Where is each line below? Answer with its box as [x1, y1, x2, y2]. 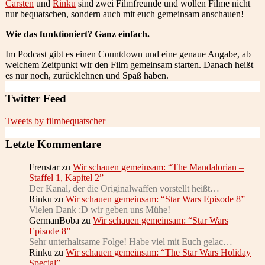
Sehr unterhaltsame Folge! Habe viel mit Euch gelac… [29, 236, 232, 247]
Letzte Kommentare [5, 138, 101, 151]
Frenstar [29, 161, 59, 172]
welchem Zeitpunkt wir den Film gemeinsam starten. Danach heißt [5, 60, 253, 70]
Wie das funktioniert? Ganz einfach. [5, 29, 150, 39]
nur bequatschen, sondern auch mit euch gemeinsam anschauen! [5, 9, 244, 19]
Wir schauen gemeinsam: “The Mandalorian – [73, 161, 244, 172]
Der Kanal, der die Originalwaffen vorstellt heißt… [29, 183, 219, 193]
